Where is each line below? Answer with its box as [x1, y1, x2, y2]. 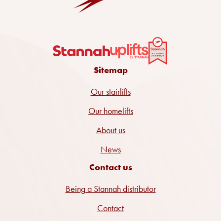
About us [96, 124, 125, 136]
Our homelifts [88, 105, 133, 117]
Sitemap [93, 64, 128, 76]
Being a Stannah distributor [65, 183, 156, 195]
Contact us [89, 161, 132, 173]
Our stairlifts [90, 86, 131, 98]
